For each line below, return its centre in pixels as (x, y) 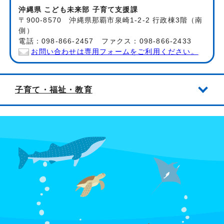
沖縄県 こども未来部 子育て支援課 (78, 10)
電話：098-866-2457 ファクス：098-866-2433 (105, 41)
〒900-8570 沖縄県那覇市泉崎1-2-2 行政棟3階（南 (111, 20)
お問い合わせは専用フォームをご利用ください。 (115, 52)
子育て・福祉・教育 (54, 90)
